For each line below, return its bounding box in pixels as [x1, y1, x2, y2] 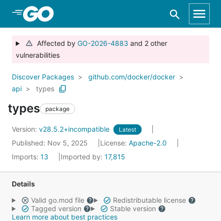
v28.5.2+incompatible [39, 125, 111, 133]
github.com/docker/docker [88, 73, 175, 81]
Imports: [12, 152, 40, 161]
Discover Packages [12, 73, 74, 81]
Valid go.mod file [29, 196, 86, 204]
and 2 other [128, 39, 167, 47]
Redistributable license [110, 196, 188, 204]
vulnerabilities [16, 51, 60, 59]
